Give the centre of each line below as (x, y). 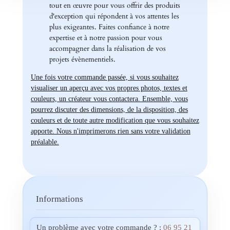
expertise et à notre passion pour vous (106, 37)
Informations (59, 199)
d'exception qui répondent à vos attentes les (114, 16)
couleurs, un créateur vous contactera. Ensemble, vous (109, 99)
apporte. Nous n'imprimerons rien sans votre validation (110, 131)
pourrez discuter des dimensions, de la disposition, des (109, 110)
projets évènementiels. (82, 59)
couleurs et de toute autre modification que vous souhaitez (115, 120)
